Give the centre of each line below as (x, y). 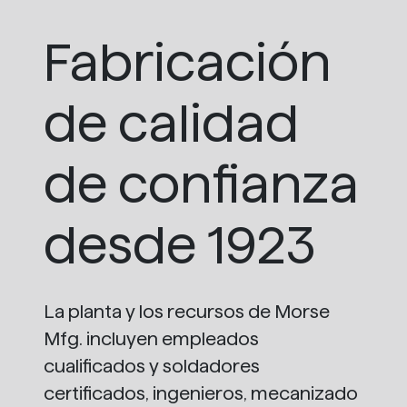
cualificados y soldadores (152, 367)
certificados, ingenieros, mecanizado (201, 394)
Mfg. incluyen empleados (151, 339)
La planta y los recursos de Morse (187, 312)
